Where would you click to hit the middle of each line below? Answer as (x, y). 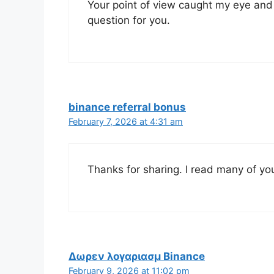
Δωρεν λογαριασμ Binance (137, 256)
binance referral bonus (127, 107)
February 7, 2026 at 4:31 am (126, 121)
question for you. (129, 20)
